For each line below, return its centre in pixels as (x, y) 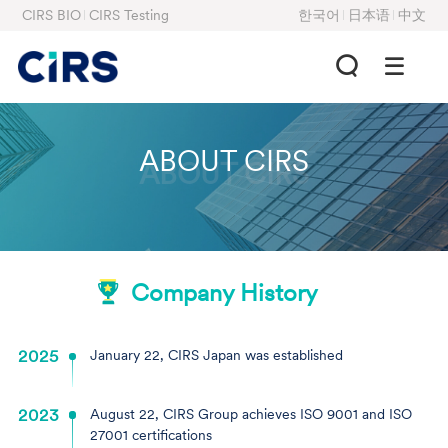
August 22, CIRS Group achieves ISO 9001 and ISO (250, 414)
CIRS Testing (128, 14)
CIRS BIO (51, 14)
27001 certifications (150, 435)
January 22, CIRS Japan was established (216, 355)
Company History (225, 292)
